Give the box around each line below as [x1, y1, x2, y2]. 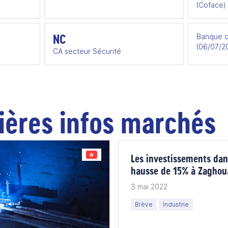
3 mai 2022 [131, 182, 167, 191]
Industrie [163, 201, 189, 208]
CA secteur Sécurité [53, 47, 121, 55]
